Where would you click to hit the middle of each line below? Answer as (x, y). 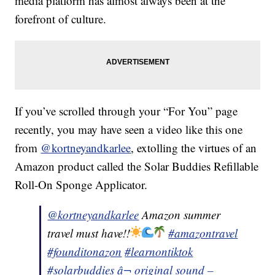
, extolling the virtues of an (194, 148)
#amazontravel (203, 233)
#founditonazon (85, 252)
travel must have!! (89, 233)
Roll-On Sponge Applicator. (81, 185)
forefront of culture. (61, 19)
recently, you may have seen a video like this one (129, 130)
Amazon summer (180, 215)
